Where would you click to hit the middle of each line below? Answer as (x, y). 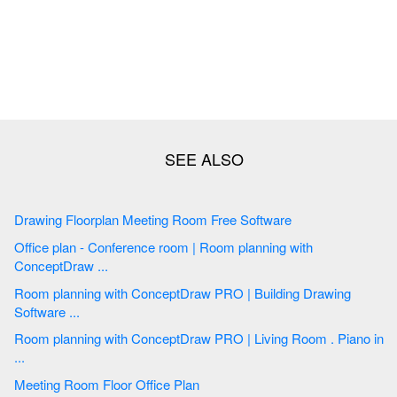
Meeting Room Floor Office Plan (151, 384)
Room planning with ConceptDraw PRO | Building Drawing (34, 292)
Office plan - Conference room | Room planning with (51, 246)
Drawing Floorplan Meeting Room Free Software (251, 220)
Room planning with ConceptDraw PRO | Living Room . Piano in (34, 339)
